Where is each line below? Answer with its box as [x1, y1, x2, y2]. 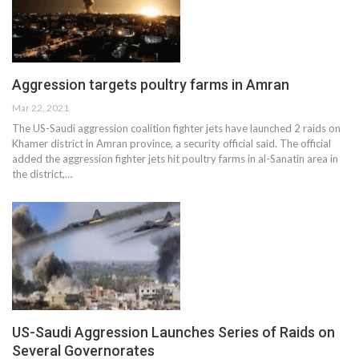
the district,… [12, 167, 72, 181]
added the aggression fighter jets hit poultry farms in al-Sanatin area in [12, 152, 338, 166]
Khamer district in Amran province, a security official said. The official [12, 137, 331, 151]
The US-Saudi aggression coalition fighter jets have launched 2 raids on [12, 122, 341, 135]
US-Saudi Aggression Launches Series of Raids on [12, 323, 335, 341]
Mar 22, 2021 [12, 102, 69, 115]
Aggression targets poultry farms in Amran [12, 76, 289, 94]
